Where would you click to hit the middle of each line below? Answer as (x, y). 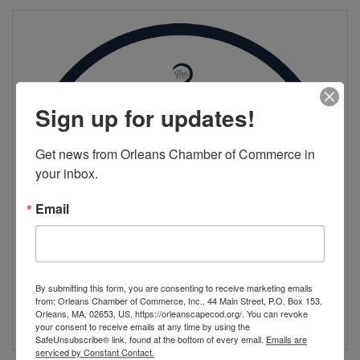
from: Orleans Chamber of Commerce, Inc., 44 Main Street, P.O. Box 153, (179, 301)
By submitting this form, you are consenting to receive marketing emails (174, 288)
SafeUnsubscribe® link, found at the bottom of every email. (151, 340)
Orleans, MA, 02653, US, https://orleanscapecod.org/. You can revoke (172, 314)
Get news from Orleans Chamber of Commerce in (175, 154)
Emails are (286, 340)
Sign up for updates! (145, 118)
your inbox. (67, 174)
